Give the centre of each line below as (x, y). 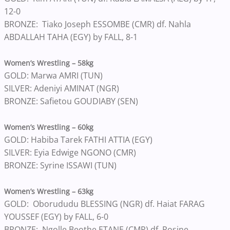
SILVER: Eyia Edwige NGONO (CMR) (70, 152)
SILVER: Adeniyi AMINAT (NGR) (62, 88)
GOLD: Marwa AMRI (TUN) (53, 75)
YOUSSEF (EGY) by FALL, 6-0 (57, 217)
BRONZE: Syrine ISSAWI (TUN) (60, 165)
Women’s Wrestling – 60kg (49, 127)
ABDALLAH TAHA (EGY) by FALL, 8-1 (72, 37)
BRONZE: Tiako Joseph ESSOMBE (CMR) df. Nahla (98, 24)
